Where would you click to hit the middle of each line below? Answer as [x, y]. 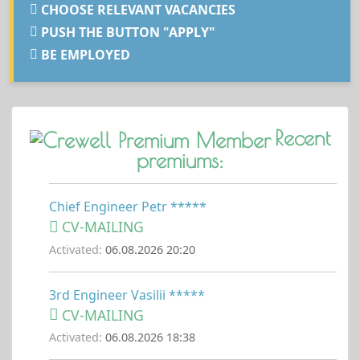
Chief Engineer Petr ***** [128, 207]
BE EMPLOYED [84, 55]
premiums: [180, 160]
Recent [303, 137]
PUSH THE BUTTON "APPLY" [127, 32]
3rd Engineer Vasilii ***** [127, 295]
